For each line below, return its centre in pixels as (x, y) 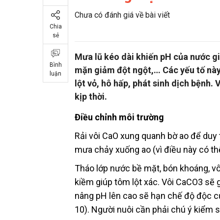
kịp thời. (91, 97)
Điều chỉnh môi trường (119, 117)
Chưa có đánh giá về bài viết (122, 15)
